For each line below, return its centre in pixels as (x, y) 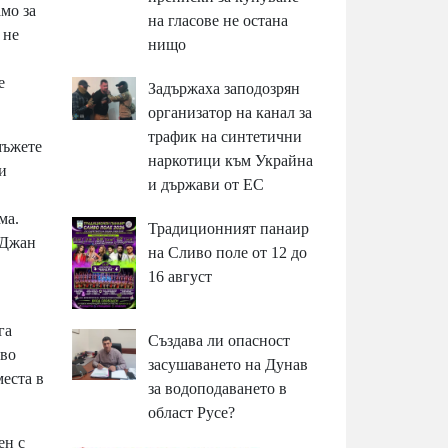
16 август (180, 277)
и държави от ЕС (206, 185)
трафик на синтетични (225, 137)
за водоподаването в (218, 388)
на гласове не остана (218, 21)
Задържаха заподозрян (224, 89)
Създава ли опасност (219, 340)
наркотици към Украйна (231, 161)
